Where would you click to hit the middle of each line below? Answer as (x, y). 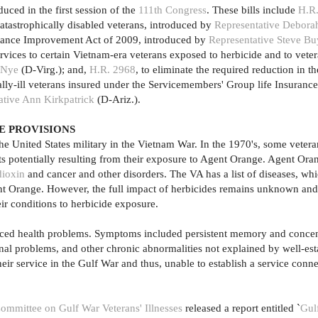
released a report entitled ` (241, 308)
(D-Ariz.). (117, 99)
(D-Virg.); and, (54, 70)
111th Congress (172, 10)
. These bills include (252, 10)
